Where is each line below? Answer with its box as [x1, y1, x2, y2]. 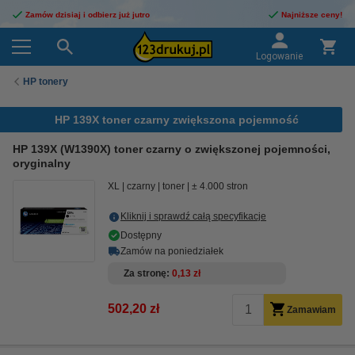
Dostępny [120, 230, 162, 241]
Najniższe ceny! [281, 10, 342, 19]
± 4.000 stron [192, 181, 248, 192]
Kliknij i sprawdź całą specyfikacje [120, 211, 266, 222]
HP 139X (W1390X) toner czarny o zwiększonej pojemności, [13, 143, 330, 155]
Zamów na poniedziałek [120, 246, 223, 257]
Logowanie [256, 51, 303, 62]
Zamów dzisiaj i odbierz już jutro [25, 10, 150, 19]
